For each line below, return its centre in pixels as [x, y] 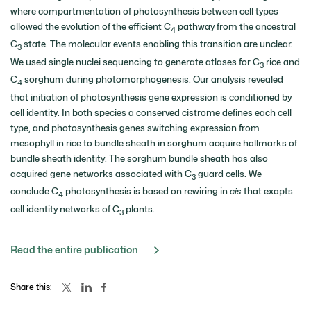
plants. [139, 209]
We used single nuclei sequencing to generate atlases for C [135, 61]
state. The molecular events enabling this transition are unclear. [157, 44]
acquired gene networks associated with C [101, 173]
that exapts [267, 191]
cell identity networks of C [65, 209]
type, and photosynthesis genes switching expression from [135, 127]
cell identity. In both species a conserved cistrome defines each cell [151, 112]
